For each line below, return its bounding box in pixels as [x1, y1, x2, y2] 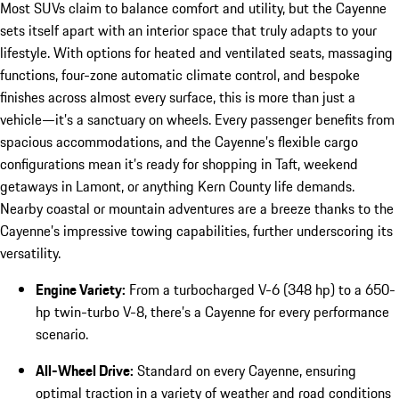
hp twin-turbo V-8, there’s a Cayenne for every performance [36, 300, 389, 322]
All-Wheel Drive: [36, 359, 134, 381]
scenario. [36, 322, 88, 345]
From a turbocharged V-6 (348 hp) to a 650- [126, 278, 395, 300]
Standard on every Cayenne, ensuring [134, 359, 356, 381]
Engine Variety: [36, 278, 126, 300]
